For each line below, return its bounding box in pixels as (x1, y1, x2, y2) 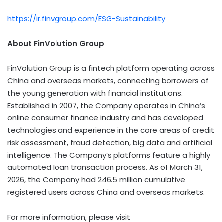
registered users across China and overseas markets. (7, 186, 205, 197)
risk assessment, (7, 137, 70, 148)
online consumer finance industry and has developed (7, 112, 203, 123)
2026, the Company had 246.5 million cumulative (7, 174, 185, 185)
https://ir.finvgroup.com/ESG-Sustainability (7, 13, 165, 24)
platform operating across (114, 62, 215, 73)
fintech (88, 62, 114, 73)
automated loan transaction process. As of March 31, (7, 162, 203, 172)
